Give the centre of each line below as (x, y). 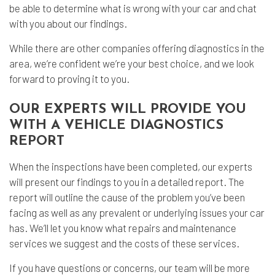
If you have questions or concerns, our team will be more (130, 268)
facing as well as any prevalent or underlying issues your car (137, 212)
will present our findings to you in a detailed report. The (127, 182)
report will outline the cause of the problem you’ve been (127, 197)
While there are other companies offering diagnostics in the (137, 48)
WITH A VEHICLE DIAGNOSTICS (116, 126)
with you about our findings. (68, 23)
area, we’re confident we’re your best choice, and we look (132, 63)
